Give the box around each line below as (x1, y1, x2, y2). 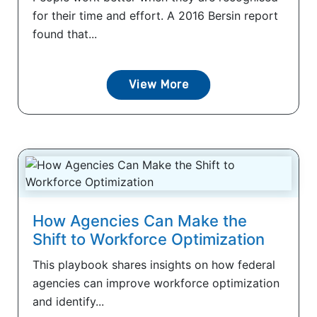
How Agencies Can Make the (33, 212, 247, 231)
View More (128, 78, 189, 92)
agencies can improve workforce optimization (33, 276, 279, 291)
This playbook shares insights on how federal (33, 258, 275, 272)
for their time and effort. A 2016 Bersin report (33, 8, 278, 23)
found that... (33, 27, 97, 42)
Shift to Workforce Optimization (33, 230, 265, 249)
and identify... (33, 294, 104, 309)
